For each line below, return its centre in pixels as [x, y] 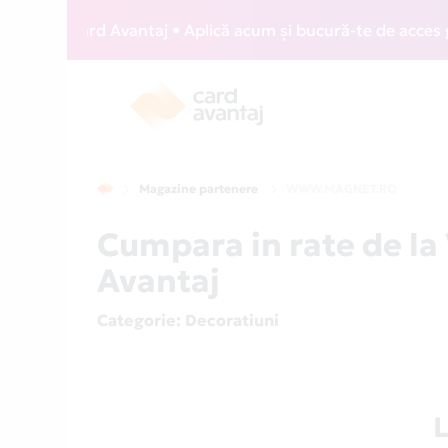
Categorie [137, 320]
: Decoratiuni [228, 320]
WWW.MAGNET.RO [342, 188]
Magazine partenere [199, 188]
